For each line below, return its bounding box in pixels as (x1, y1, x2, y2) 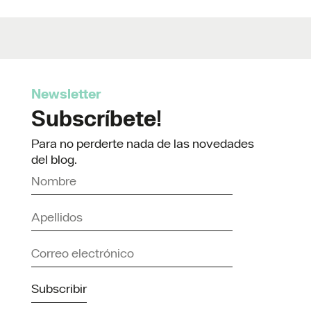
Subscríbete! (31, 105, 162, 132)
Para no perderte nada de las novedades (31, 136, 254, 151)
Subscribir (31, 281, 87, 296)
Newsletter (31, 85, 101, 102)
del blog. (31, 152, 77, 167)
